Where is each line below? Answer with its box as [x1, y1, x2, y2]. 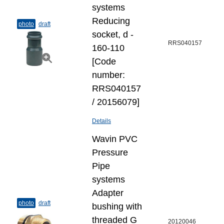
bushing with [92, 201, 142, 211]
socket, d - [92, 29, 133, 39]
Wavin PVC [92, 134, 137, 144]
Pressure [92, 147, 128, 157]
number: [92, 70, 125, 80]
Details [92, 117, 111, 124]
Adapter [92, 188, 123, 198]
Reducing [92, 16, 130, 26]
